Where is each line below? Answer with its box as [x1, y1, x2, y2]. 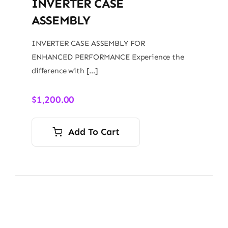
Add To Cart [68, 126, 120, 137]
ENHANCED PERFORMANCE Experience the [31, 52, 184, 62]
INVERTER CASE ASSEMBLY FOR [31, 38, 146, 48]
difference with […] [31, 66, 99, 75]
